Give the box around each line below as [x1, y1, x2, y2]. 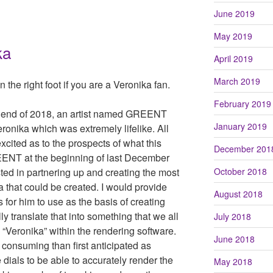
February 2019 [213, 97, 271, 110]
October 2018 [213, 165, 267, 177]
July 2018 [213, 210, 251, 222]
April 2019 [213, 52, 253, 65]
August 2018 [213, 187, 263, 200]
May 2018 [213, 255, 252, 268]
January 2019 [213, 119, 267, 132]
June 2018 [213, 232, 255, 245]
